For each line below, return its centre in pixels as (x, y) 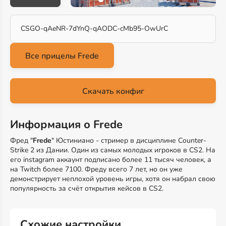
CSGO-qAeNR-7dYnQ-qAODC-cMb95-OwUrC (94, 29)
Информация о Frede (66, 125)
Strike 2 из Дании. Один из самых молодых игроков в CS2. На (113, 150)
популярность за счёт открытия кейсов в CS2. (87, 188)
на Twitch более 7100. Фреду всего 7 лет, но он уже (96, 169)
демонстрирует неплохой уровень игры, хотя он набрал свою (113, 179)
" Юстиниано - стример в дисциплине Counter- (129, 140)
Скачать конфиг (113, 91)
